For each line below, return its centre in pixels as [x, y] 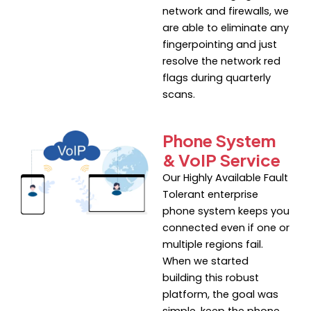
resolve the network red [221, 61]
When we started [205, 261]
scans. [179, 95]
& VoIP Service [221, 160]
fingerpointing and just [220, 45]
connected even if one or [226, 228]
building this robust [211, 278]
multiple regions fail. [213, 245]
